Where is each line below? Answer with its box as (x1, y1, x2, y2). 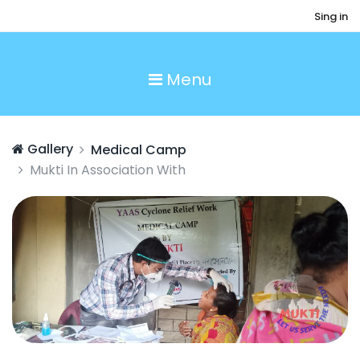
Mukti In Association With (30, 161, 186, 179)
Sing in (313, 9, 348, 24)
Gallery (24, 140, 73, 158)
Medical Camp (91, 141, 186, 159)
